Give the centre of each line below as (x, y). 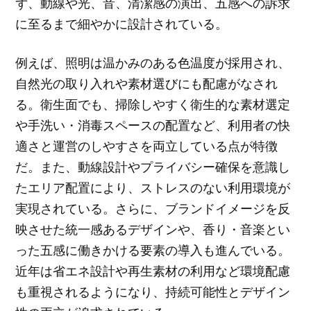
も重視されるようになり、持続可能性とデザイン (153, 292)
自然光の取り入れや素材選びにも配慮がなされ (147, 84)
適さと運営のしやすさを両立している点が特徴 (147, 146)
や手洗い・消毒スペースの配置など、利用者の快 (153, 125)
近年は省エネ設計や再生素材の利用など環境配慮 (153, 271)
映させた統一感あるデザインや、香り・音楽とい (153, 229)
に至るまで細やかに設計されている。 (122, 23)
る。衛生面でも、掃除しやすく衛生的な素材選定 (153, 104)
